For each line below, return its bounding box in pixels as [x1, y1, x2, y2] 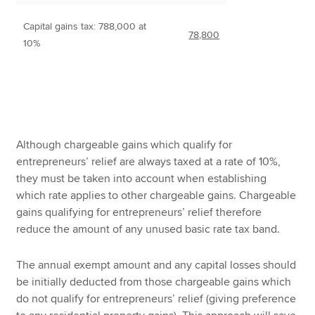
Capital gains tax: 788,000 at [23, 20, 147, 33]
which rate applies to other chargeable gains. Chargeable [16, 188, 297, 203]
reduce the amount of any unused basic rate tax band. [16, 222, 281, 237]
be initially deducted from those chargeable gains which [16, 274, 292, 289]
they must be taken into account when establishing [16, 172, 267, 186]
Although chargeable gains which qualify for [16, 138, 233, 153]
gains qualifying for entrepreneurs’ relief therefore [16, 205, 262, 220]
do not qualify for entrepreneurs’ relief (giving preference [16, 291, 297, 306]
